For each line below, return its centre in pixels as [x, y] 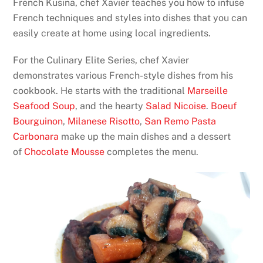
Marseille [208, 91]
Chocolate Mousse [65, 152]
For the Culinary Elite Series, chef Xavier [101, 60]
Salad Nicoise [176, 106]
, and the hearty [111, 106]
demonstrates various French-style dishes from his [123, 76]
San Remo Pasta [181, 122]
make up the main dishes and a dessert [145, 137]
